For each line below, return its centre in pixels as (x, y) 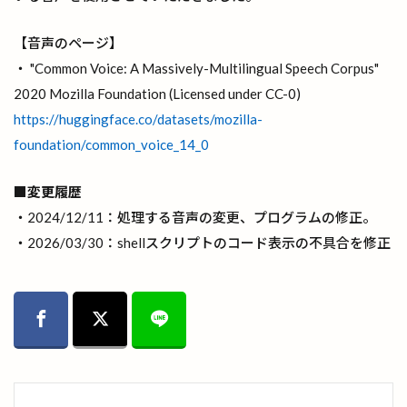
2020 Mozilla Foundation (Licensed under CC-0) (157, 93)
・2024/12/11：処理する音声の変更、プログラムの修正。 (195, 217)
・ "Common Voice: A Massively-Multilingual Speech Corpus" (196, 68)
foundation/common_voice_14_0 (111, 144)
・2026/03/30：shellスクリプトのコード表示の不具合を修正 (202, 242)
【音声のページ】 (68, 42)
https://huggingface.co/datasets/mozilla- (138, 119)
